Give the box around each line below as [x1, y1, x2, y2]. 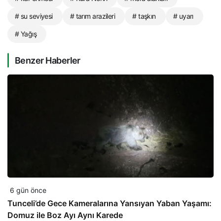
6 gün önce [10, 185, 46, 194]
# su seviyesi [15, 11, 53, 20]
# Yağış [15, 29, 37, 38]
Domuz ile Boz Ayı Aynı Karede [7, 210, 123, 220]
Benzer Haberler [15, 55, 80, 66]
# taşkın [132, 11, 156, 20]
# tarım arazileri [70, 11, 115, 20]
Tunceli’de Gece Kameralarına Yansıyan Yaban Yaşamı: [7, 198, 212, 208]
